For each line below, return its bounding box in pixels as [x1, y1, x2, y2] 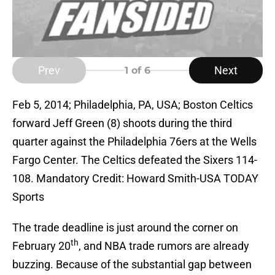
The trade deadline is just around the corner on [12, 221, 238, 234]
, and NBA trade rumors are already [79, 239, 249, 253]
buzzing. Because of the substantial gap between [12, 258, 252, 271]
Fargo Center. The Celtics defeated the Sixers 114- [12, 153, 257, 167]
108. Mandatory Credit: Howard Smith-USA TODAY [12, 172, 258, 185]
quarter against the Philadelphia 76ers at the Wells [12, 135, 257, 149]
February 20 [12, 239, 71, 253]
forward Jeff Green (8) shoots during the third [12, 117, 232, 130]
